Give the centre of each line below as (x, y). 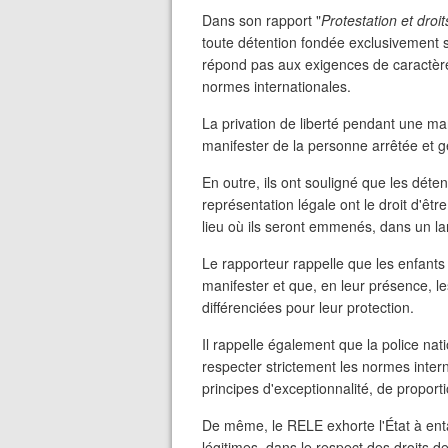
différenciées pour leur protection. (308, 307)
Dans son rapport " (261, 20)
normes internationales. (276, 86)
